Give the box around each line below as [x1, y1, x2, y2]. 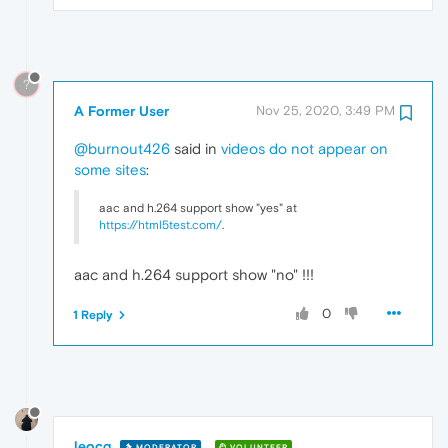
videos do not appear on [221, 140, 388, 158]
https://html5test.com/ [99, 218, 222, 233]
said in [170, 140, 221, 158]
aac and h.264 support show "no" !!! [74, 266, 314, 284]
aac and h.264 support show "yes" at [99, 201, 297, 216]
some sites [74, 161, 146, 179]
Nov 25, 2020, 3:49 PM [256, 103, 395, 119]
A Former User [74, 103, 169, 120]
